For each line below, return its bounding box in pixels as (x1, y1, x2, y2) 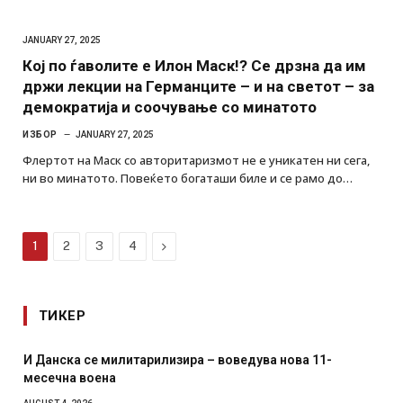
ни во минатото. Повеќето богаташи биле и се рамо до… (22, 169, 353, 186)
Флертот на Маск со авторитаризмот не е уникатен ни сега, (22, 151, 370, 168)
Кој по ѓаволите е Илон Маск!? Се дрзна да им (22, 56, 366, 75)
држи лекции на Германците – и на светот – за (22, 76, 374, 95)
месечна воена (23, 370, 116, 385)
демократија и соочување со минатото (22, 97, 317, 116)
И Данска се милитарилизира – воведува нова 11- (23, 352, 332, 367)
